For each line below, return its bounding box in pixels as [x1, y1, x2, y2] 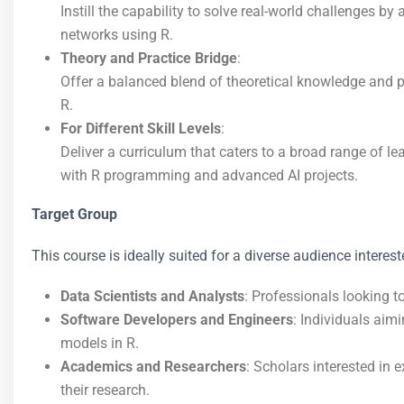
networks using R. [60, 26, 173, 43]
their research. [60, 381, 150, 399]
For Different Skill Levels [60, 120, 221, 137]
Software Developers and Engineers [60, 311, 293, 328]
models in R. [60, 335, 139, 352]
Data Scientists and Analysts [60, 288, 244, 305]
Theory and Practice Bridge [60, 50, 237, 67]
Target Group [32, 206, 117, 223]
